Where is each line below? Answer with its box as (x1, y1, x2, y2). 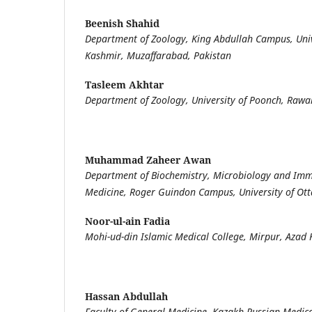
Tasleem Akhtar (85, 77, 164, 91)
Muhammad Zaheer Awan (85, 153, 211, 166)
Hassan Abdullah (85, 289, 168, 303)
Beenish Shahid (85, 16, 159, 30)
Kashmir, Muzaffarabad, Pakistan (85, 48, 231, 62)
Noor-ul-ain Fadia (85, 214, 170, 228)
